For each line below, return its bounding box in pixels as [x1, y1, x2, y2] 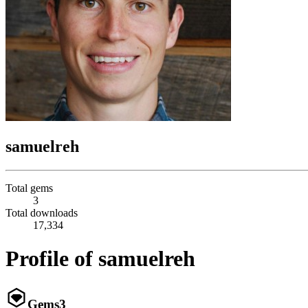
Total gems [5, 181, 53, 194]
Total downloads [5, 206, 78, 219]
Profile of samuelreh [5, 246, 195, 272]
